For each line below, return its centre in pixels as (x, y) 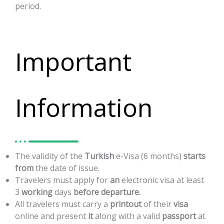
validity (45, 156)
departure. (121, 192)
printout (126, 204)
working (37, 192)
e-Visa (127, 156)
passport (179, 216)
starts (194, 156)
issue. (89, 168)
